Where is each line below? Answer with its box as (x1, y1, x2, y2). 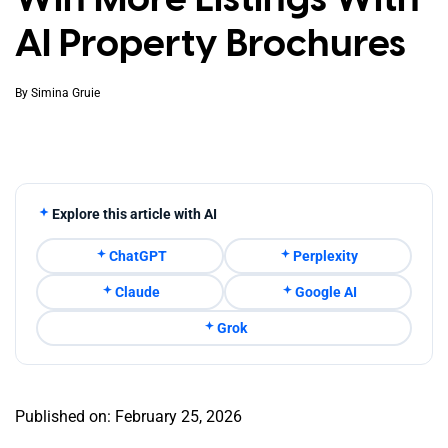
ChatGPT (108, 247, 167, 264)
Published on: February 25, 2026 (15, 407, 242, 426)
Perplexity (293, 247, 358, 264)
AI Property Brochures (15, 19, 406, 66)
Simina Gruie (31, 85, 100, 100)
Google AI (294, 283, 357, 300)
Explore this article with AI (52, 205, 217, 222)
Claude (115, 283, 160, 300)
